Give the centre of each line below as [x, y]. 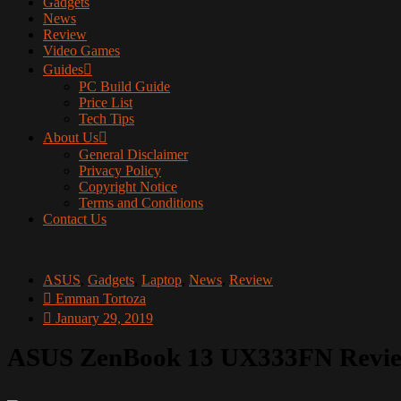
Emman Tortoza [101, 299]
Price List [106, 102]
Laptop [162, 280]
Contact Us [75, 219]
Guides [63, 69]
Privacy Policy [120, 171]
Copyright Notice [128, 187]
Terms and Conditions [141, 203]
